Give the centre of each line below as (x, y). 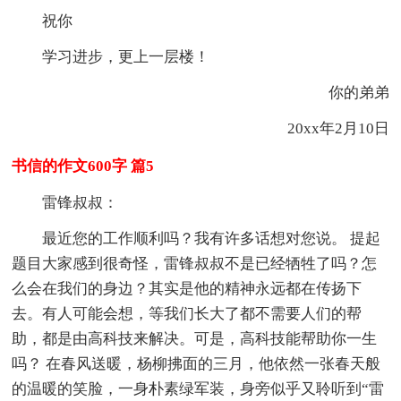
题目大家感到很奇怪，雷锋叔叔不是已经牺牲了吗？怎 (195, 263)
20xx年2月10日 (323, 128)
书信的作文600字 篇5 (83, 166)
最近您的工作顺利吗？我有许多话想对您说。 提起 (212, 238)
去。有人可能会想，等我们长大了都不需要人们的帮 (187, 313)
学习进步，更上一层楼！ (126, 56)
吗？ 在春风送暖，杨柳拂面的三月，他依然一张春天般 (196, 363)
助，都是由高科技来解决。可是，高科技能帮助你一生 (195, 338)
